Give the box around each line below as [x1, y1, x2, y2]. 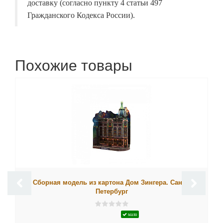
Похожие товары [15, 54, 132, 76]
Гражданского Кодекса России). [27, 11, 135, 20]
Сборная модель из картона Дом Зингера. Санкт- [32, 177, 191, 187]
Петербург [95, 186, 128, 196]
